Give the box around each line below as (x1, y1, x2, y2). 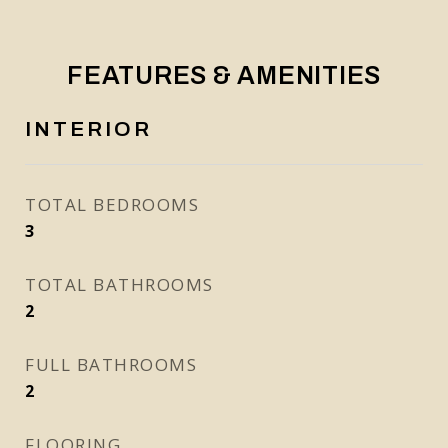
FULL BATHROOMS (25, 353, 197, 376)
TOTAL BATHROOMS (25, 273, 214, 296)
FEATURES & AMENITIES (67, 62, 381, 89)
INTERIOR (25, 118, 152, 140)
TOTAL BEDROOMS (25, 193, 199, 216)
